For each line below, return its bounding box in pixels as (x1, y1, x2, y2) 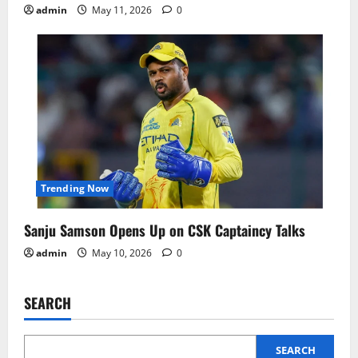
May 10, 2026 (89, 245, 154, 260)
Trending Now (41, 181, 109, 195)
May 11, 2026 (89, 2, 154, 17)
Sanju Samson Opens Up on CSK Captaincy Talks (24, 219, 305, 241)
